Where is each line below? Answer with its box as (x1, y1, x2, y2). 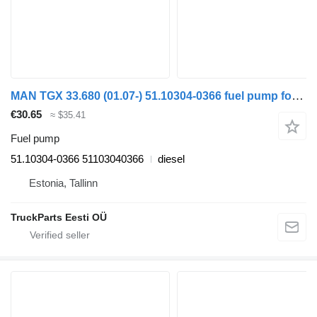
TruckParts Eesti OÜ (11, 212, 107, 224)
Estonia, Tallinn (29, 177, 98, 190)
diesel (158, 153, 185, 166)
